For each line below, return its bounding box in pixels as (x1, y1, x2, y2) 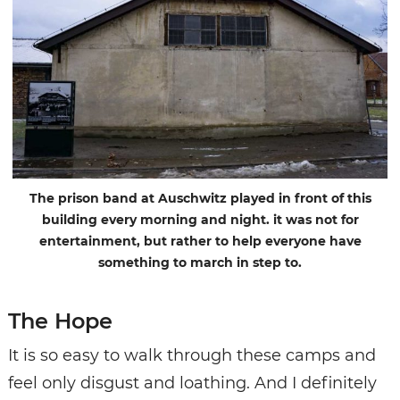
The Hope (7, 308, 112, 335)
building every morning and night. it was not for (41, 212, 359, 229)
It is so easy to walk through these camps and (7, 346, 376, 366)
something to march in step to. (98, 254, 302, 271)
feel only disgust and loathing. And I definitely (7, 373, 377, 394)
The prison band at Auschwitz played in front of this (29, 190, 371, 207)
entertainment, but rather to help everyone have (38, 233, 362, 250)
